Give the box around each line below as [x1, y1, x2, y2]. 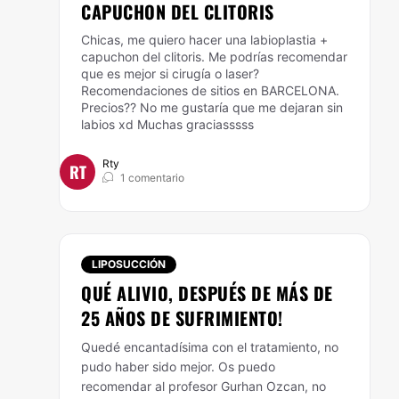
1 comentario [120, 171, 184, 184]
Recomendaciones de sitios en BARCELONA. [81, 83, 339, 98]
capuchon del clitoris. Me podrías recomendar [81, 49, 347, 64]
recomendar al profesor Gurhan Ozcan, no [81, 379, 326, 394]
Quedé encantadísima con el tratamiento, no [81, 339, 338, 354]
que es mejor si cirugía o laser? [81, 66, 259, 81]
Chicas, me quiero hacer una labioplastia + [81, 32, 328, 47]
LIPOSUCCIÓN [92, 257, 166, 271]
